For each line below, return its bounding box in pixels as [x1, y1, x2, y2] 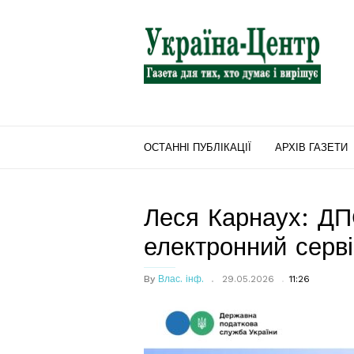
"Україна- [143, 20, 196, 36]
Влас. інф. [158, 273, 204, 284]
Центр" [143, 39, 185, 55]
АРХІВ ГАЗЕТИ [275, 141, 348, 153]
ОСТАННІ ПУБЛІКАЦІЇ [144, 141, 251, 153]
